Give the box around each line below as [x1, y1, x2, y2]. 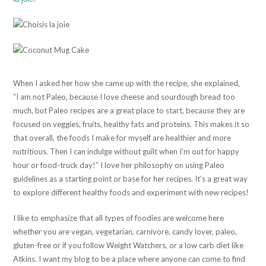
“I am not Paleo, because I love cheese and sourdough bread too [13, 91, 236, 102]
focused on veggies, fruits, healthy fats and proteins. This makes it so [13, 119, 250, 129]
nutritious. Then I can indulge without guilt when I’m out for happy [13, 146, 240, 156]
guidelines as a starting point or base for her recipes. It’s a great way [13, 173, 248, 183]
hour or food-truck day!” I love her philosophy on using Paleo [13, 160, 225, 170]
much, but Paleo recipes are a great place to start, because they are [13, 105, 245, 115]
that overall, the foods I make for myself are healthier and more [13, 132, 232, 142]
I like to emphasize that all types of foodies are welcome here [13, 213, 224, 223]
